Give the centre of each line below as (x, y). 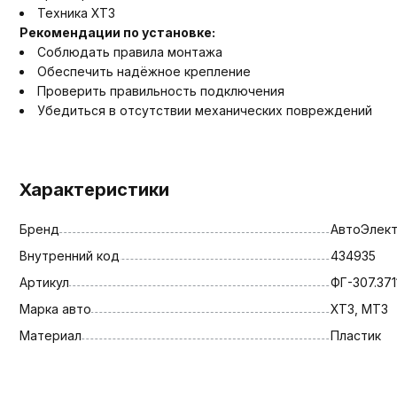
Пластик (355, 335)
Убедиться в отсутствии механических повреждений (205, 110)
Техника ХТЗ (76, 12)
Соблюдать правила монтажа (130, 51)
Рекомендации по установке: (117, 32)
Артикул (44, 282)
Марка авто (55, 308)
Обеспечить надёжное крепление (144, 71)
